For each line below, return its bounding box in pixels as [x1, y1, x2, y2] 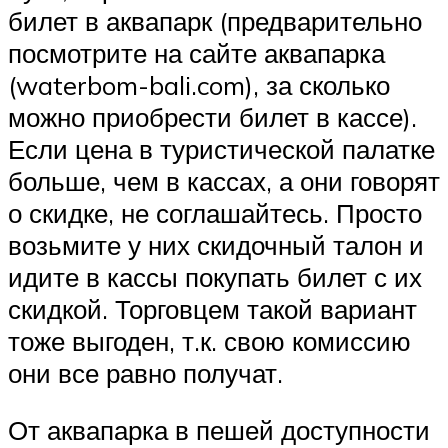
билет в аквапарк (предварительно [8, 4, 422, 37]
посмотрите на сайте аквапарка [8, 36, 385, 69]
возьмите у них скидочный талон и [8, 228, 424, 261]
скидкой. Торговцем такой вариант [8, 292, 417, 325]
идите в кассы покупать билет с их [8, 260, 422, 293]
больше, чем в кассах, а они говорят [8, 164, 440, 197]
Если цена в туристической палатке [8, 132, 435, 165]
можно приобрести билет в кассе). [8, 100, 417, 133]
